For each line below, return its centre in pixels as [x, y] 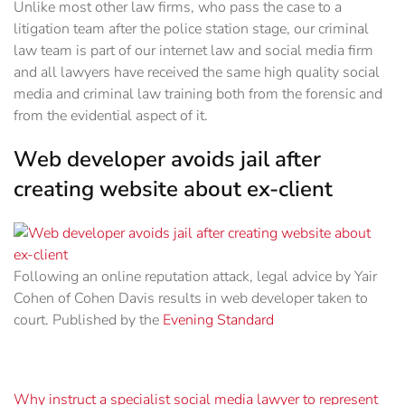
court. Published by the [88, 320]
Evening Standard [218, 320]
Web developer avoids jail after [167, 160]
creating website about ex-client [173, 189]
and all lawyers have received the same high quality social [197, 73]
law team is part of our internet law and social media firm [193, 51]
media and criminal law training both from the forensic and [198, 94]
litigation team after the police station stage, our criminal [191, 29]
